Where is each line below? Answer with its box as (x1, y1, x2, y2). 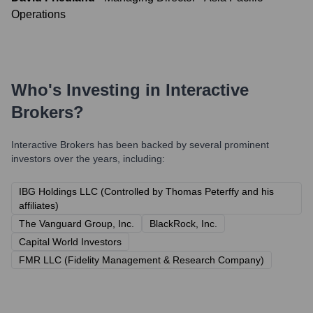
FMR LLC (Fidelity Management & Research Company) (19, 254, 264, 265)
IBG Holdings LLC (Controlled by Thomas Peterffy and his (19, 186, 274, 197)
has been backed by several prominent (94, 139, 269, 150)
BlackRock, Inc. (150, 218, 217, 229)
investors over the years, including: (11, 153, 165, 164)
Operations (11, 8, 66, 20)
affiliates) (19, 200, 59, 211)
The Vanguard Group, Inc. (19, 218, 134, 229)
